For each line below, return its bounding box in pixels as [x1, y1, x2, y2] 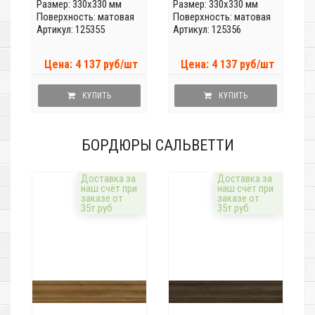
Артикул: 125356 [173, 23, 241, 37]
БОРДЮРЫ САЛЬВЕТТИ [81, 136, 234, 155]
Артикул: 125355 [37, 23, 105, 37]
